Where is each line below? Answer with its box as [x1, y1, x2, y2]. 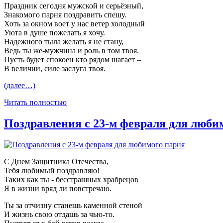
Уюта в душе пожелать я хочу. [4, 28, 105, 37]
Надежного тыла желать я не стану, [4, 37, 123, 46]
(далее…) [4, 81, 35, 90]
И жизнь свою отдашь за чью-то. [4, 210, 114, 219]
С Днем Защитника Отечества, [4, 157, 109, 166]
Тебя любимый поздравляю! [4, 166, 100, 175]
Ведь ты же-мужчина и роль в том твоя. [4, 46, 139, 55]
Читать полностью [4, 98, 67, 107]
